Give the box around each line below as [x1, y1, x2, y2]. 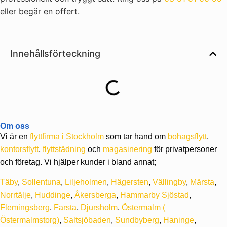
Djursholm [81, 203, 118, 212]
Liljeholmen [65, 178, 107, 186]
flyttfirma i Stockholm [30, 132, 104, 141]
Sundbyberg [115, 216, 159, 224]
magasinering [103, 145, 152, 154]
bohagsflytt [168, 132, 207, 141]
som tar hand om [104, 132, 168, 141]
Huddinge [35, 191, 70, 199]
